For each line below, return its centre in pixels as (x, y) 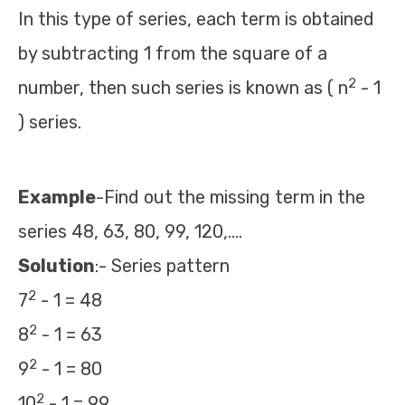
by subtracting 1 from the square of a (173, 53)
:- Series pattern (162, 266)
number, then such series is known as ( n (183, 88)
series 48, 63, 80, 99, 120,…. (130, 231)
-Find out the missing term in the (231, 197)
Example (57, 197)
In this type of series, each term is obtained (196, 19)
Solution (57, 266)
